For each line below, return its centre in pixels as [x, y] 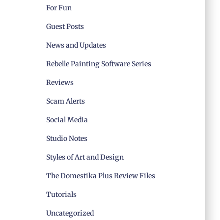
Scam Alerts [65, 101]
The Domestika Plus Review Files [100, 176]
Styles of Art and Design [85, 157]
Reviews [60, 82]
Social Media [67, 120]
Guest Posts [65, 27]
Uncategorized [70, 213]
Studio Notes [67, 138]
